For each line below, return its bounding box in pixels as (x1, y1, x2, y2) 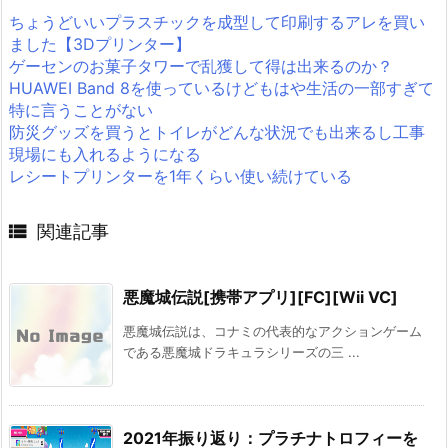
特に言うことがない (9, 100, 153, 121)
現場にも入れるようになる (9, 144, 201, 165)
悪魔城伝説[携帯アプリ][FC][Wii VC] (123, 286, 398, 307)
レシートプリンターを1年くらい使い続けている (9, 166, 352, 187)
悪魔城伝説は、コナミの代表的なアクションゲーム (123, 322, 422, 339)
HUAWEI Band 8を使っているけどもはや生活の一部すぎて (9, 78, 434, 99)
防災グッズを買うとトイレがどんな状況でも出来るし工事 (9, 122, 425, 143)
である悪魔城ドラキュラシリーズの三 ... (123, 343, 360, 360)
